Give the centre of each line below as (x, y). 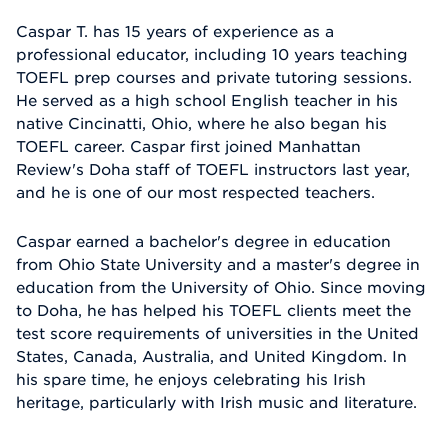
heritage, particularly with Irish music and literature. (216, 402)
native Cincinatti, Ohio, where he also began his (201, 123)
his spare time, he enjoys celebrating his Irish (191, 379)
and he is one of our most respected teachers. (195, 192)
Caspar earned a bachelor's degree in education (203, 241)
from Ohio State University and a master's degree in (218, 264)
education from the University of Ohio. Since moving (221, 287)
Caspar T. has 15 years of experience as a (175, 31)
